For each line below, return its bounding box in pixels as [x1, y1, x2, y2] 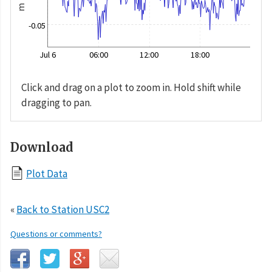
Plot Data [26, 166, 67, 180]
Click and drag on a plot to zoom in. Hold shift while [21, 80, 241, 94]
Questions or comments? [10, 228, 102, 239]
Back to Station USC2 [16, 202, 109, 216]
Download [10, 139, 73, 155]
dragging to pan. [21, 95, 92, 109]
